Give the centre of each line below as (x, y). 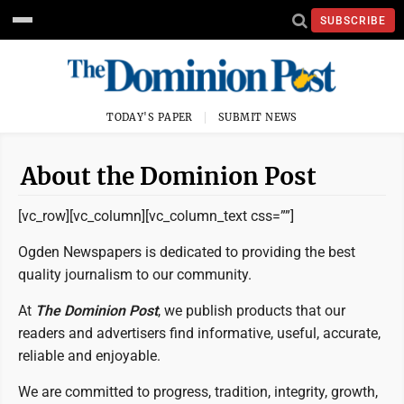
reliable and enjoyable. (89, 356)
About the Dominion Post (169, 176)
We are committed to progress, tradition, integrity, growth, (198, 392)
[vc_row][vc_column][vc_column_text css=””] (156, 216)
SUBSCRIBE (353, 20)
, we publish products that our (252, 311)
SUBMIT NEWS (258, 117)
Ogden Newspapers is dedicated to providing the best (187, 252)
